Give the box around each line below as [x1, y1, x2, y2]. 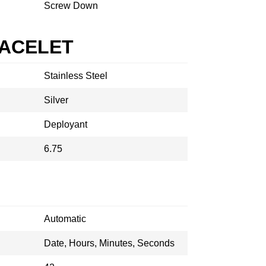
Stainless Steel [44, 71, 107, 81]
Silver [44, 95, 68, 105]
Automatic [44, 214, 86, 224]
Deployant [44, 119, 87, 129]
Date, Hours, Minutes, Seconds [44, 238, 175, 248]
